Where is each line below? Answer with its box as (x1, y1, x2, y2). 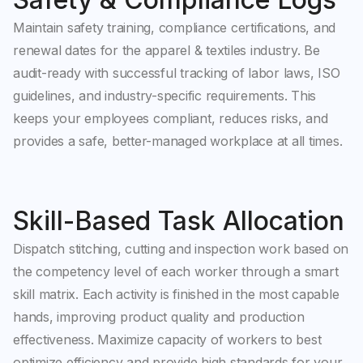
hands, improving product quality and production (13, 308, 305, 325)
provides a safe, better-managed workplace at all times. (13, 132, 343, 149)
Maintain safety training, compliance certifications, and (13, 19, 335, 36)
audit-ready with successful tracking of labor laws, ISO (13, 64, 340, 81)
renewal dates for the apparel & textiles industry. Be (13, 41, 320, 58)
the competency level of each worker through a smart (13, 263, 339, 280)
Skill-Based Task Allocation (13, 204, 344, 237)
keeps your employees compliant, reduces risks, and (13, 109, 328, 126)
